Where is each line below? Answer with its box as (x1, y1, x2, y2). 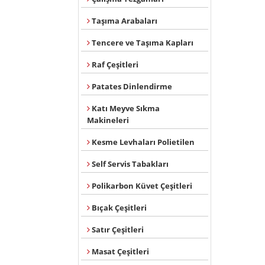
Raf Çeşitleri (90, 59, 138, 70)
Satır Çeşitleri (90, 224, 144, 235)
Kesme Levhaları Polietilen (90, 137, 195, 147)
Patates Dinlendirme (90, 81, 172, 92)
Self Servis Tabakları (90, 159, 169, 169)
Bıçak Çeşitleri (90, 202, 147, 213)
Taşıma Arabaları (90, 15, 157, 26)
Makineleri (87, 115, 129, 125)
